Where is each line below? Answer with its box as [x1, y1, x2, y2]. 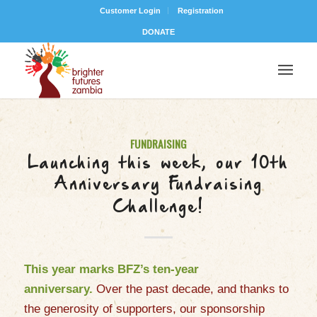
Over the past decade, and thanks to [96, 282, 289, 296]
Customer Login [100, 6, 161, 15]
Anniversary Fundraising [54, 178, 263, 192]
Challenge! [113, 200, 204, 215]
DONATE [142, 28, 175, 36]
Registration [178, 6, 224, 15]
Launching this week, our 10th [28, 156, 289, 171]
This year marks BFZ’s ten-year [23, 263, 199, 277]
